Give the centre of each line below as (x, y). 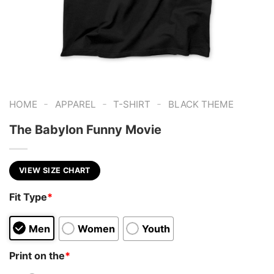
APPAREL (75, 104)
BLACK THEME (201, 104)
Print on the (37, 255)
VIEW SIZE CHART (55, 170)
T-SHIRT (132, 104)
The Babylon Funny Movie (85, 129)
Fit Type (28, 197)
